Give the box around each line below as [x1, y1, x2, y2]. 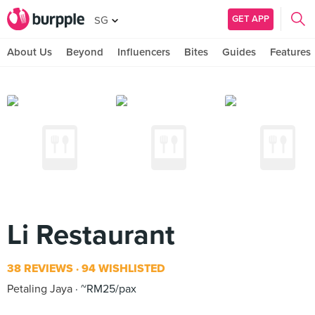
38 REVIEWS [7, 262, 73, 276]
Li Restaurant [7, 218, 175, 252]
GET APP [232, 13, 269, 25]
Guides [222, 46, 256, 58]
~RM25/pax [78, 282, 136, 296]
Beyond [66, 46, 103, 58]
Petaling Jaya [7, 282, 72, 296]
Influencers [117, 46, 170, 58]
